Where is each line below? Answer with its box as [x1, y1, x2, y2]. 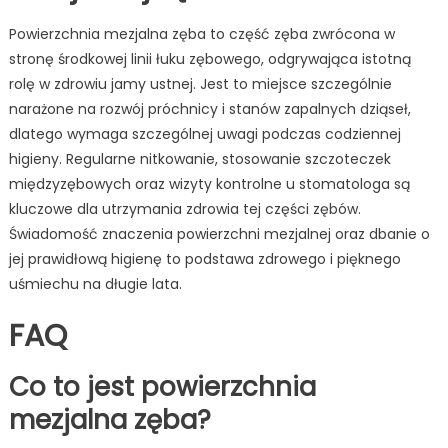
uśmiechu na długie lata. [8, 274, 182, 295]
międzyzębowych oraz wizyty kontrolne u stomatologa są [8, 174, 410, 195]
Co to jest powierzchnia [8, 369, 316, 406]
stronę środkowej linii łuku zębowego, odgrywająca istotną [8, 49, 411, 70]
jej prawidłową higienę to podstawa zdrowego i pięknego [8, 249, 401, 270]
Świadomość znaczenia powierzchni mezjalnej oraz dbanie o [8, 224, 430, 245]
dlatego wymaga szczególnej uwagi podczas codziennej [8, 124, 401, 145]
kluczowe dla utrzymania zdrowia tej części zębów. [8, 199, 361, 220]
